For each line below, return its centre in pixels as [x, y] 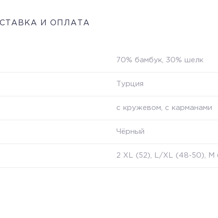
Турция [130, 84]
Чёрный [130, 131]
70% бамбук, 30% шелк [160, 60]
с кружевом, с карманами [164, 108]
